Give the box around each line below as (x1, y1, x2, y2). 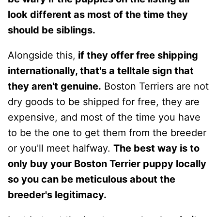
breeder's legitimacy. (8, 188, 107, 201)
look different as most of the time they (8, 8, 188, 20)
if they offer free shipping (76, 49, 198, 61)
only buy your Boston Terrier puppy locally (8, 157, 206, 170)
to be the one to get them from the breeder (8, 126, 206, 139)
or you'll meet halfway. (8, 142, 113, 154)
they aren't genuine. (8, 80, 101, 92)
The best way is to (113, 142, 200, 154)
